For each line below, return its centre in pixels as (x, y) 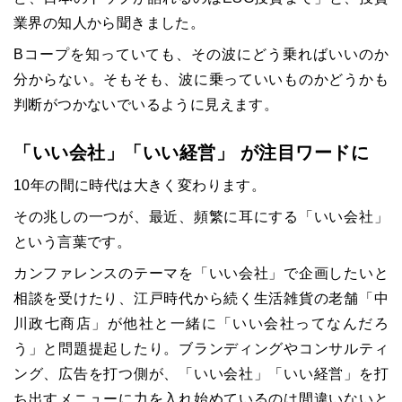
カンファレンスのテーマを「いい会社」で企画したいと (201, 274)
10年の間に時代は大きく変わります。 (140, 186)
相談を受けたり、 (74, 299)
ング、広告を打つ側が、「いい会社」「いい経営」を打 (201, 374)
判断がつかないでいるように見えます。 (146, 105)
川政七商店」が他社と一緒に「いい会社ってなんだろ (201, 324)
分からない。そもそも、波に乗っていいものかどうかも (201, 80)
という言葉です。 (73, 242)
